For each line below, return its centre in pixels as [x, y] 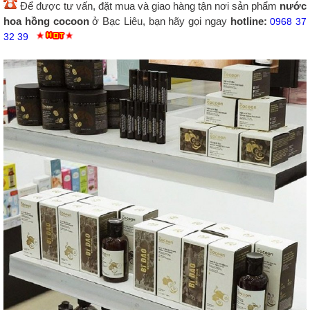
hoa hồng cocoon [46, 21]
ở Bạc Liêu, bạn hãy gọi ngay [159, 21]
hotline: [250, 21]
